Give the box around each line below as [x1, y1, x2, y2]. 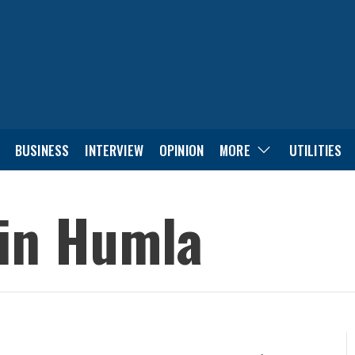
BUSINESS [14, 139, 70, 160]
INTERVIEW [85, 139, 143, 160]
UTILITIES [288, 139, 342, 160]
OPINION [158, 139, 204, 160]
